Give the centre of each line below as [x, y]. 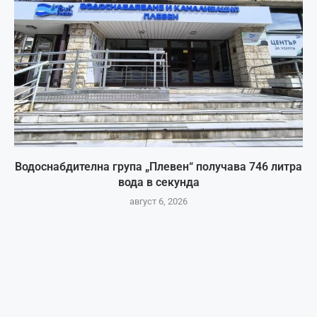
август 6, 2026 [158, 201]
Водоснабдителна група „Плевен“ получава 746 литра [158, 166]
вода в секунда [158, 182]
